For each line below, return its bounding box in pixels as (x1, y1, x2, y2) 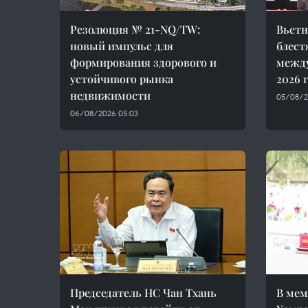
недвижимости (70, 88, 151, 102)
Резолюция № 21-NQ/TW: (70, 22, 200, 36)
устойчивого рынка (70, 71, 173, 86)
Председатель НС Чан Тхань (70, 285, 217, 300)
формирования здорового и (70, 55, 217, 69)
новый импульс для (70, 38, 173, 53)
